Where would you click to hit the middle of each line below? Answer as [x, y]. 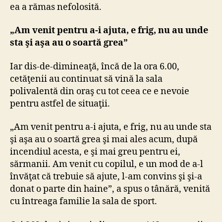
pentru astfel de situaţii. [60, 104]
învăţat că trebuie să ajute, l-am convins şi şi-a [106, 177]
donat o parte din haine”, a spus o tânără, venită [110, 189]
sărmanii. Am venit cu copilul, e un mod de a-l [107, 165]
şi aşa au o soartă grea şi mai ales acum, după [104, 140]
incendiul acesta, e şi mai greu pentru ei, [95, 152]
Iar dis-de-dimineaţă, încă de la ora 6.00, [95, 66]
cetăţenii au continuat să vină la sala [86, 79]
